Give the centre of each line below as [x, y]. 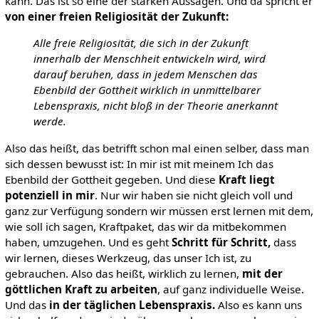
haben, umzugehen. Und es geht [88, 242]
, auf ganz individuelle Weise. [230, 289]
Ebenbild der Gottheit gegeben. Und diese [111, 179]
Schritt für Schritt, [221, 242]
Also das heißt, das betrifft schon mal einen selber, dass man [157, 148]
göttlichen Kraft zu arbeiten [81, 289]
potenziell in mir [49, 195]
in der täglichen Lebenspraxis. [132, 304]
